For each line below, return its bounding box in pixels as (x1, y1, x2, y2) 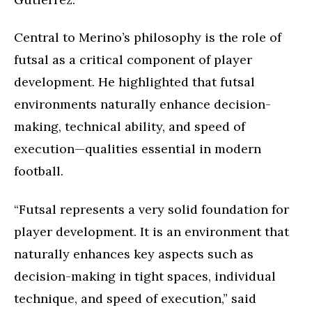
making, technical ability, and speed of (14, 118, 245, 134)
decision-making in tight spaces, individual (14, 267, 276, 284)
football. (14, 163, 63, 179)
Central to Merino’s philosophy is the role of (14, 29, 281, 45)
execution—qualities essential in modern (14, 141, 261, 157)
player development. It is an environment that (14, 223, 289, 240)
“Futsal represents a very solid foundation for (14, 201, 289, 217)
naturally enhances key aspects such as (14, 245, 253, 262)
